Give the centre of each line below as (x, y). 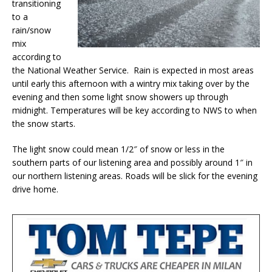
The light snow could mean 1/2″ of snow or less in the (118, 149)
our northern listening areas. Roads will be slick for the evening (135, 176)
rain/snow (32, 30)
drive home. (38, 189)
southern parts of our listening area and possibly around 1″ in (132, 163)
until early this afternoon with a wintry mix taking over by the (131, 84)
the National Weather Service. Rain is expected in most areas (133, 70)
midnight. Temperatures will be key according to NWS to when (134, 110)
